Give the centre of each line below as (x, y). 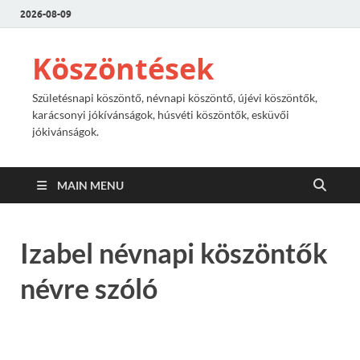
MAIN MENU (90, 185)
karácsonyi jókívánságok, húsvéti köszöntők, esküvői (161, 115)
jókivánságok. (65, 131)
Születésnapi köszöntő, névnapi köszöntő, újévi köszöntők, (175, 98)
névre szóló (89, 288)
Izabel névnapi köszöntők (174, 253)
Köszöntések (123, 69)
